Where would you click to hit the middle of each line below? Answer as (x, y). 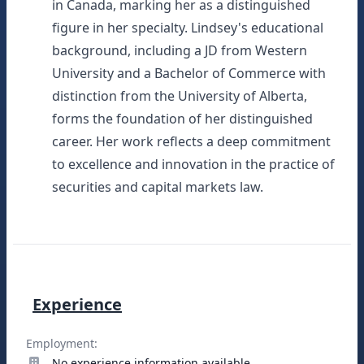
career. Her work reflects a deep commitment (191, 141)
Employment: (62, 343)
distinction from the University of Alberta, (180, 96)
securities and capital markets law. (158, 187)
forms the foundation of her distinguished (182, 119)
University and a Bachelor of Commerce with (189, 73)
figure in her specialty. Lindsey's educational (188, 28)
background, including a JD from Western (180, 50)
